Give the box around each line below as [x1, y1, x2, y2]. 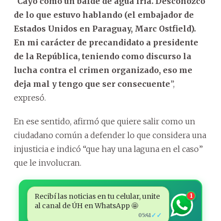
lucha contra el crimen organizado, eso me [14, 65, 192, 75]
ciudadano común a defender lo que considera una [14, 130, 206, 140]
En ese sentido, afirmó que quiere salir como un [14, 116, 195, 126]
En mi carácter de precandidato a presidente [14, 37, 198, 47]
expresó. [14, 92, 46, 103]
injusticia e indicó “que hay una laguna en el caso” [14, 144, 203, 154]
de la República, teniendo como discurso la [14, 51, 191, 61]
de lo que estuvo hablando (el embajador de [14, 9, 194, 20]
